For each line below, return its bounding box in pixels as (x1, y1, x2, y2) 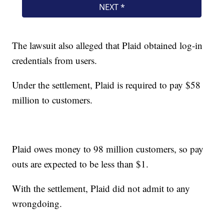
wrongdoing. (12, 197, 62, 210)
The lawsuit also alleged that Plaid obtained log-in (12, 39, 203, 52)
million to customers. (12, 93, 93, 106)
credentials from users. (12, 54, 97, 67)
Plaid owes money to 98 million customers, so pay (12, 142, 204, 155)
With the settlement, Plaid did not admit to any (12, 182, 190, 195)
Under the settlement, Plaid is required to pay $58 (12, 78, 201, 91)
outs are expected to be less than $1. (12, 157, 149, 170)
